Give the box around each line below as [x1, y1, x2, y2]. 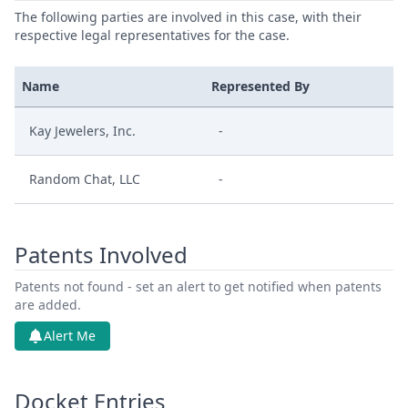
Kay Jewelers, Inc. [29, 122, 136, 139]
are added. [15, 296, 81, 313]
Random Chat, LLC [29, 170, 140, 188]
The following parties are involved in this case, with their [15, 8, 362, 25]
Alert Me [44, 327, 96, 344]
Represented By [211, 77, 310, 95]
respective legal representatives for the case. [15, 26, 290, 44]
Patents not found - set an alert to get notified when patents [15, 278, 382, 295]
